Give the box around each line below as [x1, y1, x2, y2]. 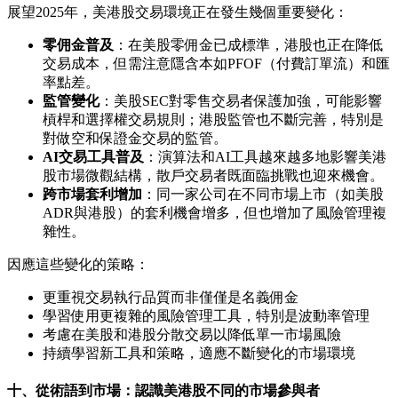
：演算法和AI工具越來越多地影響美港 [144, 148, 386, 164]
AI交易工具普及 [43, 148, 144, 164]
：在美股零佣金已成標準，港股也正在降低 [114, 36, 384, 52]
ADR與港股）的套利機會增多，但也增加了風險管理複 [43, 204, 386, 220]
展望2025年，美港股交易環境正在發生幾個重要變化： [7, 4, 348, 20]
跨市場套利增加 [43, 186, 142, 202]
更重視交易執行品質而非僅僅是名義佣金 [43, 289, 298, 305]
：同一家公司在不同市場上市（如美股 [142, 186, 384, 202]
